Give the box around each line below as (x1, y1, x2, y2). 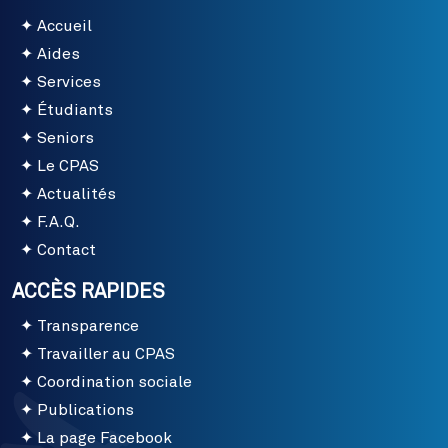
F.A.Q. (37, 214, 80, 231)
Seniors (37, 130, 94, 147)
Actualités (37, 186, 116, 203)
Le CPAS (37, 158, 99, 175)
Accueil (37, 18, 92, 35)
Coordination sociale (37, 374, 192, 391)
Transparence (37, 318, 139, 335)
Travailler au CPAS (37, 346, 175, 363)
